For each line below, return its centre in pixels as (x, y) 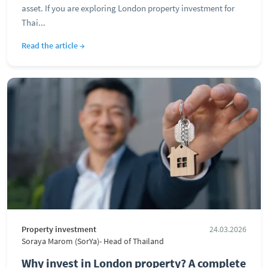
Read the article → (53, 45)
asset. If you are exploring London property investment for (128, 8)
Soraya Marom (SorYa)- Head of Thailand (93, 241)
